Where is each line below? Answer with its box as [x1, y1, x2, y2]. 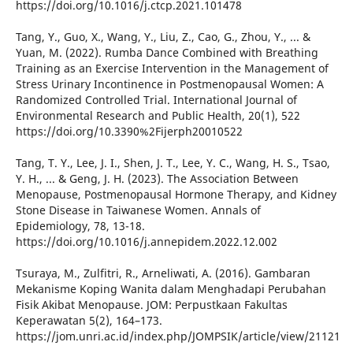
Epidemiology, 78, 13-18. [15, 218, 145, 234]
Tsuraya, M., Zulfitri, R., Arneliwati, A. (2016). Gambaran [15, 266, 310, 281]
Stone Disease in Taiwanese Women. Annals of [15, 203, 261, 218]
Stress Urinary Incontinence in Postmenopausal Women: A [15, 76, 324, 92]
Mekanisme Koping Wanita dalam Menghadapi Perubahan [15, 281, 326, 297]
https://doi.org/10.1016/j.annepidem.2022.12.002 [15, 234, 277, 250]
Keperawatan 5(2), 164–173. [15, 313, 162, 329]
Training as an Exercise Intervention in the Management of [15, 61, 329, 76]
